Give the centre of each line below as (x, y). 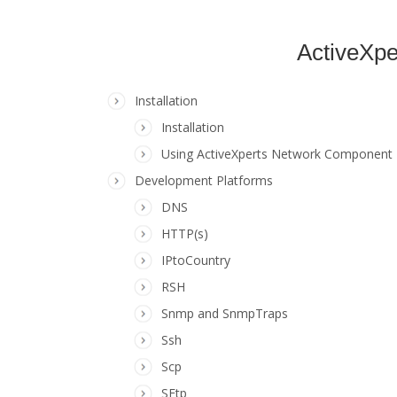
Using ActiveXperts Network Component (277, 154)
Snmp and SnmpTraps (225, 313)
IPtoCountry (196, 260)
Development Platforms (204, 180)
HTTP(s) (185, 234)
